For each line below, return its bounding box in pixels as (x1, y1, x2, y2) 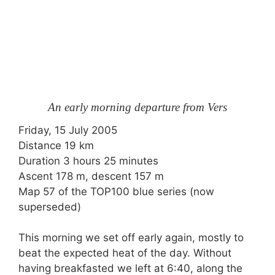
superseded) (18, 200, 81, 213)
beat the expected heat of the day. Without (18, 247, 231, 259)
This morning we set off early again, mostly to (18, 231, 244, 244)
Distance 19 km (18, 139, 94, 152)
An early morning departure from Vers (48, 101, 227, 114)
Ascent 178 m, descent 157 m (18, 169, 164, 182)
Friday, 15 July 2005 (18, 123, 117, 136)
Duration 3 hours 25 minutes (18, 154, 158, 167)
